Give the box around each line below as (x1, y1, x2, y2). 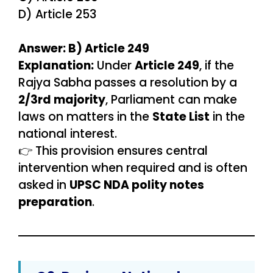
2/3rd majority (18, 91, 105, 108)
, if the (199, 57, 234, 74)
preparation (18, 194, 92, 211)
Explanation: (18, 57, 94, 74)
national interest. (18, 126, 117, 143)
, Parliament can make (105, 91, 237, 108)
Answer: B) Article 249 (18, 40, 149, 57)
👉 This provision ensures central (18, 143, 208, 160)
